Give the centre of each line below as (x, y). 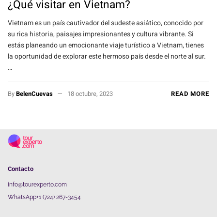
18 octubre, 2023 (90, 94)
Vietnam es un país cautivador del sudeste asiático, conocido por (106, 23)
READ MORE (190, 94)
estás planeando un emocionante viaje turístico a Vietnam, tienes (106, 46)
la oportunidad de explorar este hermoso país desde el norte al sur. (107, 57)
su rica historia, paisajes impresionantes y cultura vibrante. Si (101, 34)
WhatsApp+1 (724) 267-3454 (44, 197)
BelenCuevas (34, 94)
